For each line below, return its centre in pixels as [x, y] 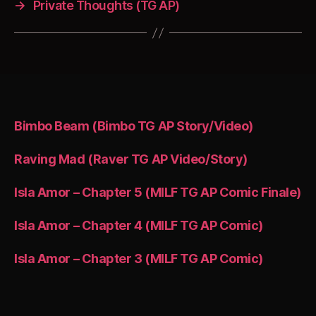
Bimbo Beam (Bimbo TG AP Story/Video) [134, 126]
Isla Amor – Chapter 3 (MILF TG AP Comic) [139, 259]
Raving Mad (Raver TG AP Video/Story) [131, 159]
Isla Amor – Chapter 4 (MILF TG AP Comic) [139, 226]
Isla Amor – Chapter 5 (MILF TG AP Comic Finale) [158, 193]
